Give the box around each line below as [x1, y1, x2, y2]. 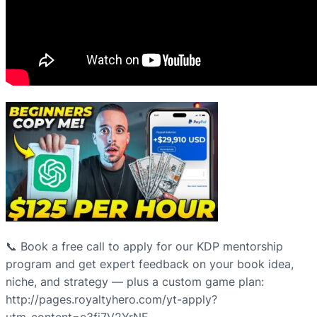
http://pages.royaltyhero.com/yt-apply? [6, 292, 217, 307]
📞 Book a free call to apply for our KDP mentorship [6, 239, 283, 254]
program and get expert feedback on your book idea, [6, 257, 294, 272]
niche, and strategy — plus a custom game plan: [6, 275, 264, 289]
